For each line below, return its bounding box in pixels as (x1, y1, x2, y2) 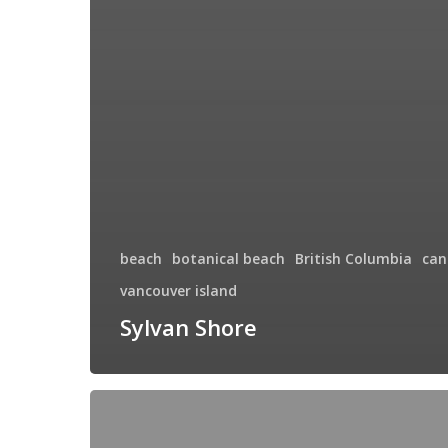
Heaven (89, 418, 138, 437)
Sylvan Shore (120, 312, 257, 342)
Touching (89, 392, 149, 411)
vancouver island (120, 281, 237, 300)
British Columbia (295, 249, 412, 268)
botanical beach (172, 249, 285, 268)
